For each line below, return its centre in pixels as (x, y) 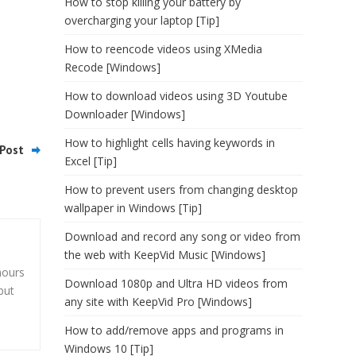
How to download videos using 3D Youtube (176, 96)
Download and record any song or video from (182, 236)
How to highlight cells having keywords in (170, 143)
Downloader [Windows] (125, 114)
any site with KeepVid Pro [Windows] (158, 302)
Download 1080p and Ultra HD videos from (176, 283)
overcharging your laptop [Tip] (142, 20)
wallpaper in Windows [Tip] (133, 208)
